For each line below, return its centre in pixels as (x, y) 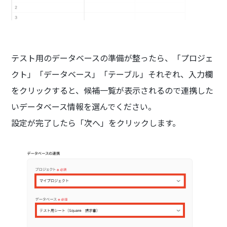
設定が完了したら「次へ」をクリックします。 (96, 122)
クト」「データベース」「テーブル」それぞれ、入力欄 (112, 74)
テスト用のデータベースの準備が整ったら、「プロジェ (112, 58)
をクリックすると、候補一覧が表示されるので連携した (112, 90)
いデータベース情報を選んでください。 (84, 106)
